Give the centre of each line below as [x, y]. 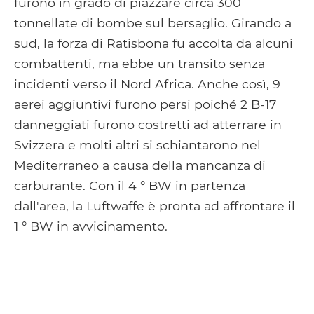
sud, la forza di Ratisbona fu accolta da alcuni [153, 43]
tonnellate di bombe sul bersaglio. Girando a [153, 22]
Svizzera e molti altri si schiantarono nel [137, 144]
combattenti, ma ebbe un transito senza [139, 63]
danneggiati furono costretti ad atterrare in [148, 124]
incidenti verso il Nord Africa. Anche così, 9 [147, 83]
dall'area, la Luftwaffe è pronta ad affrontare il [155, 205]
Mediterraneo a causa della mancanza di [140, 165]
